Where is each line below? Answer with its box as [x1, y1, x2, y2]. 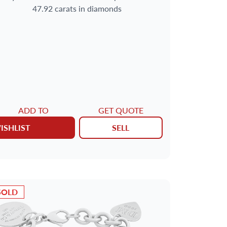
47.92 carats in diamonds [32, 3, 122, 15]
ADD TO [18, 104, 49, 116]
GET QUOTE [98, 104, 143, 116]
